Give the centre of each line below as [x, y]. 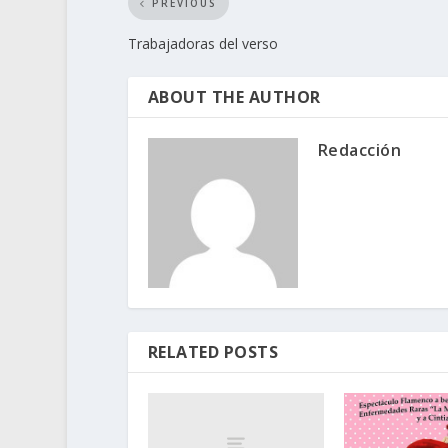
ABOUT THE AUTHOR [234, 97]
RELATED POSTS [213, 352]
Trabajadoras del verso [202, 44]
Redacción [359, 150]
